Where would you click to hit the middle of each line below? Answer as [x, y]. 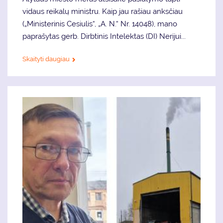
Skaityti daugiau [46, 59]
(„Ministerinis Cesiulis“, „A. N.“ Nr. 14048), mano [100, 24]
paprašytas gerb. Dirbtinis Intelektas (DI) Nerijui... [104, 37]
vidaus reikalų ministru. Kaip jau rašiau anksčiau [103, 12]
